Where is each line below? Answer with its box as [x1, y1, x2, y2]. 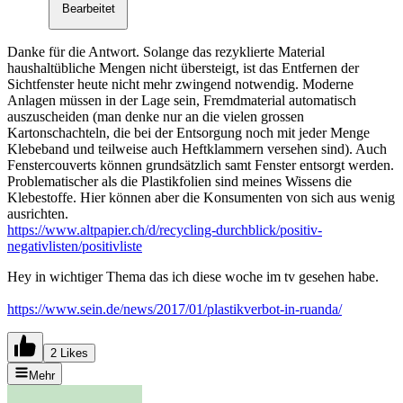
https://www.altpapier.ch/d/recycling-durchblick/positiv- [7, 222, 322, 238]
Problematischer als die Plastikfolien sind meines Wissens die [7, 174, 352, 190]
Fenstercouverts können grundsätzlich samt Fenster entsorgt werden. [7, 157, 394, 174]
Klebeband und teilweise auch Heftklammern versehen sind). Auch [7, 141, 387, 157]
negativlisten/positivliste [7, 238, 142, 255]
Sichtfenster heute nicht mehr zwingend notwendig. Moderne [7, 76, 354, 93]
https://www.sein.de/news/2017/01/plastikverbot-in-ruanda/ [7, 301, 342, 318]
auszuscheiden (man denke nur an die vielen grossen [7, 109, 304, 125]
